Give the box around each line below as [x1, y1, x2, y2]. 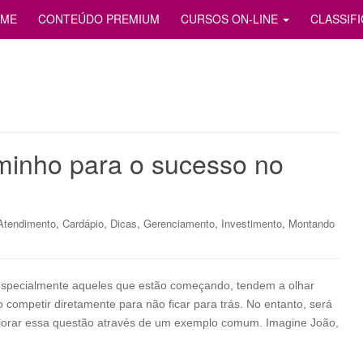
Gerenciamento [143, 216, 215, 231]
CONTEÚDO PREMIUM [38, 11, 160, 27]
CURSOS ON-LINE [181, 11, 281, 27]
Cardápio [62, 216, 104, 231]
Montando [288, 216, 335, 231]
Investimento [221, 216, 282, 231]
